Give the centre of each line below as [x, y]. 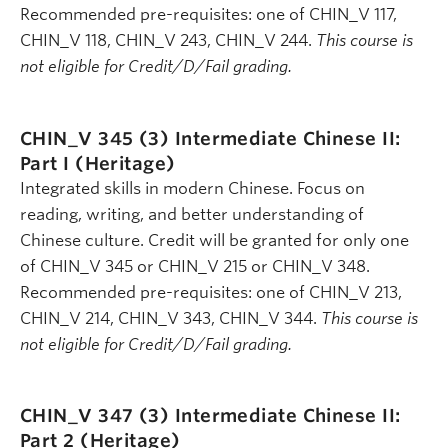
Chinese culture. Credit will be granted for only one [214, 240]
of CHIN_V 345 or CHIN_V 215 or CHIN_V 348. [195, 266]
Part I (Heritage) [98, 163]
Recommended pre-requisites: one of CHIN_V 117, [208, 15]
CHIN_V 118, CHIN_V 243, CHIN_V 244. [168, 41]
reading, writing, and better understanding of [192, 214]
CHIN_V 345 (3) [97, 138]
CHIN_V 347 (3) [97, 416]
